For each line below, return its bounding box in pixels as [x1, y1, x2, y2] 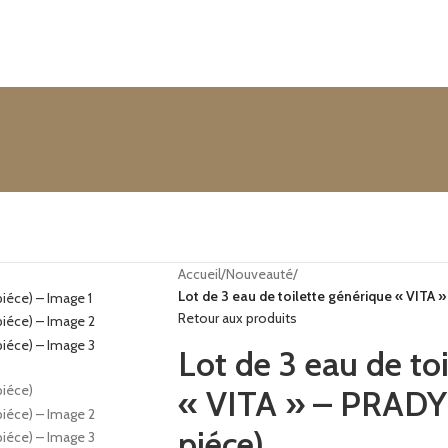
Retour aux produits [177, 309, 297, 327]
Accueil [177, 265, 221, 283]
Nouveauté [225, 265, 293, 283]
